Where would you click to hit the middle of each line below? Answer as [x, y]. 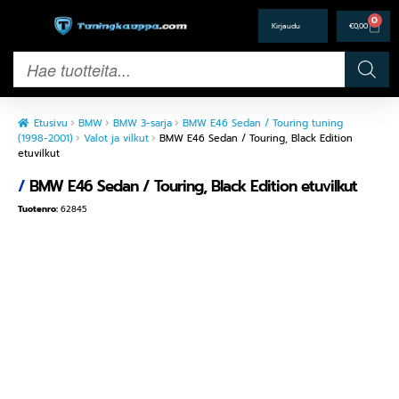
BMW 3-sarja [142, 123]
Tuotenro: [39, 209]
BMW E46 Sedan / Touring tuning [262, 123]
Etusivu [50, 123]
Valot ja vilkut [116, 138]
